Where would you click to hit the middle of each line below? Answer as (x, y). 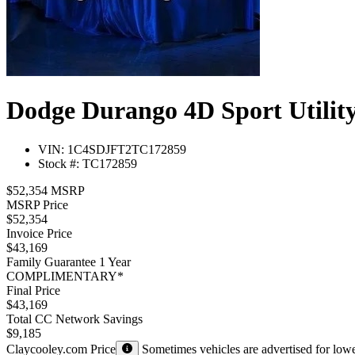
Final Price (33, 290)
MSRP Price (37, 204)
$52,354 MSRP (46, 190)
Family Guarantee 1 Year (69, 261)
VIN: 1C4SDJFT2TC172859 (112, 149)
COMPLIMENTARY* (65, 276)
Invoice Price (39, 233)
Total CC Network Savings (74, 319)
